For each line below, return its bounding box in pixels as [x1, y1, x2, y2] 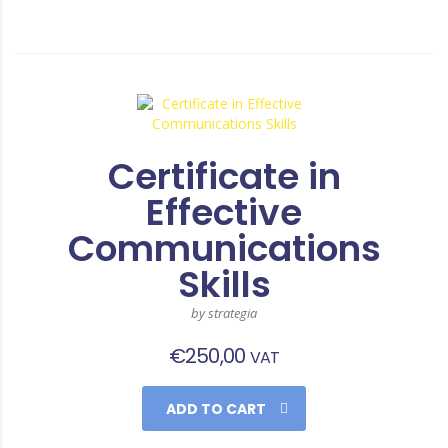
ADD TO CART [166, 399, 266, 419]
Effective [146, 187, 302, 238]
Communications [67, 223, 381, 274]
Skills [177, 259, 271, 310]
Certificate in [107, 151, 341, 202]
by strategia [191, 304, 257, 322]
